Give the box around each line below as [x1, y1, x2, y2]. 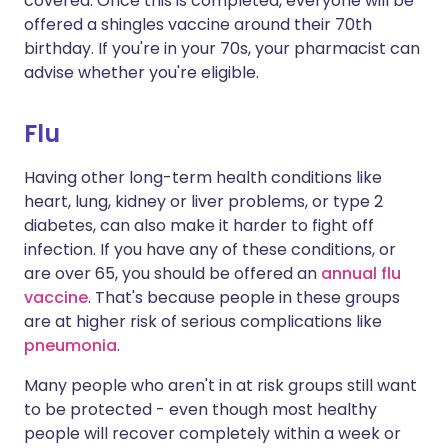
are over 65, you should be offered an [24, 262, 321, 285]
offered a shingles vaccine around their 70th [24, 13, 372, 36]
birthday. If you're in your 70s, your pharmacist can [24, 37, 420, 60]
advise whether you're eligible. [24, 61, 259, 84]
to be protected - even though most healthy [24, 398, 377, 421]
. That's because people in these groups [88, 286, 400, 309]
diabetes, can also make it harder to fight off [24, 214, 374, 237]
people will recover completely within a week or [24, 422, 401, 445]
